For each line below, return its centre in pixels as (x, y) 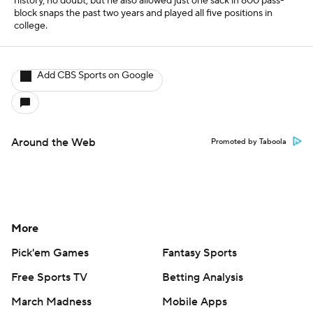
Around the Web (53, 143)
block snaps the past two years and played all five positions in (143, 13)
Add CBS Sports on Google (95, 75)
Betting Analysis (203, 277)
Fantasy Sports (199, 253)
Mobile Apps (195, 302)
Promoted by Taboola (249, 142)
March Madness (51, 302)
